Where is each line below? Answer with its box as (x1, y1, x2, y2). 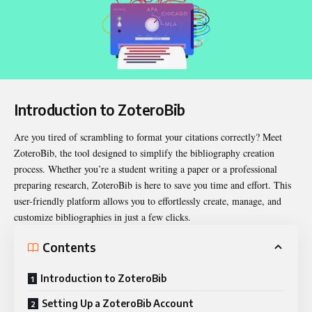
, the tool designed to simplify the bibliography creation (54, 146, 274, 160)
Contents (42, 239, 96, 255)
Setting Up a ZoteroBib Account (42, 297, 194, 310)
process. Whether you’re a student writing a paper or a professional (14, 162, 277, 176)
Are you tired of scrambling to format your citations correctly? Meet (14, 130, 282, 144)
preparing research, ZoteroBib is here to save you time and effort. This (14, 178, 291, 192)
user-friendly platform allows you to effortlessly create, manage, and (14, 194, 281, 208)
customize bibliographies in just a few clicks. (14, 210, 191, 224)
